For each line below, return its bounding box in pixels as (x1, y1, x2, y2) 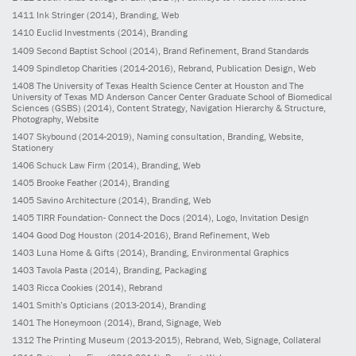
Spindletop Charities (37, 61, 118, 74)
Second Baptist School (37, 44, 127, 56)
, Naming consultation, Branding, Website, (132, 130, 304, 142)
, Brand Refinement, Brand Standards (158, 44, 309, 56)
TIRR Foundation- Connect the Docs (37, 211, 180, 223)
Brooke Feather (37, 176, 97, 188)
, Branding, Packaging (118, 264, 207, 277)
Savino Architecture (37, 193, 116, 206)
